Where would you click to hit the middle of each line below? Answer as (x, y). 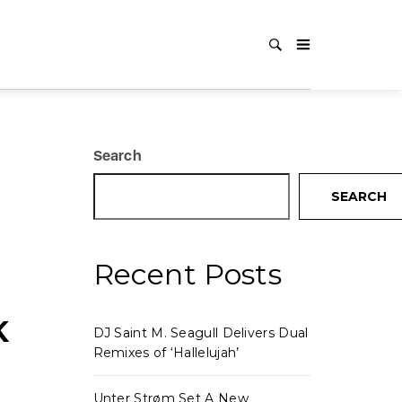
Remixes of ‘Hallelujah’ (166, 353)
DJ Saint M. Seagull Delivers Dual (201, 333)
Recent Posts (187, 274)
